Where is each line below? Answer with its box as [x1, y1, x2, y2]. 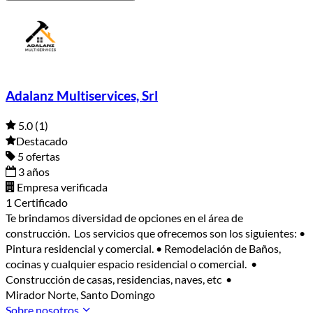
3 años [16, 165, 50, 179]
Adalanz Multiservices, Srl [6, 88, 158, 104]
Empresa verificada [15, 180, 108, 194]
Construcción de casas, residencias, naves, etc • [6, 272, 232, 286]
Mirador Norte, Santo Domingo [6, 288, 155, 302]
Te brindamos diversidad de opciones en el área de [6, 211, 243, 225]
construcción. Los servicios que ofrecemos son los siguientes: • [6, 226, 305, 240]
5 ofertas [15, 150, 60, 163]
